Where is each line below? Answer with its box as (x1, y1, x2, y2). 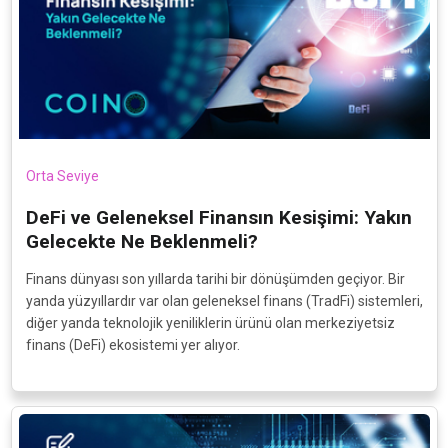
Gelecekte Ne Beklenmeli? (25, 229, 258, 253)
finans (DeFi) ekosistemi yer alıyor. (25, 336, 240, 353)
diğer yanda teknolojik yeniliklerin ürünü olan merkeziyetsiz (25, 314, 395, 331)
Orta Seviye (25, 167, 99, 184)
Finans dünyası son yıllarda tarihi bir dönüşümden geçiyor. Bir (25, 270, 405, 287)
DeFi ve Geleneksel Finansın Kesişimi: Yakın (25, 205, 412, 229)
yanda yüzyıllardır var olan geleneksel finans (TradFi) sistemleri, (25, 292, 423, 309)
